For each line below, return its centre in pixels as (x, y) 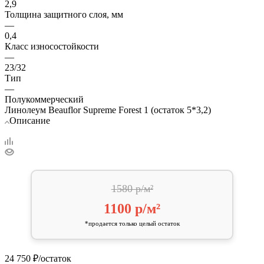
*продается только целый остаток (132, 223)
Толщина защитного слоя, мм (64, 14)
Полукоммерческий (44, 99)
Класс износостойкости (52, 46)
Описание (30, 120)
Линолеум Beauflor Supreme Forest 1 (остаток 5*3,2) (108, 110)
